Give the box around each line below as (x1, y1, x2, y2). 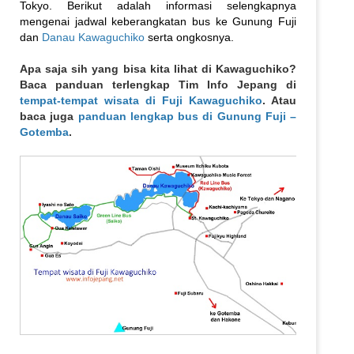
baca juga (20, 110, 78, 123)
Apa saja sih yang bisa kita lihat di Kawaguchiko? (20, 62, 296, 76)
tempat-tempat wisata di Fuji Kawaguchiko (20, 94, 262, 107)
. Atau (262, 94, 296, 107)
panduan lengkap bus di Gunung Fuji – (77, 110, 296, 123)
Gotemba (20, 126, 69, 139)
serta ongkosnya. (145, 31, 234, 44)
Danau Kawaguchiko (42, 31, 145, 44)
